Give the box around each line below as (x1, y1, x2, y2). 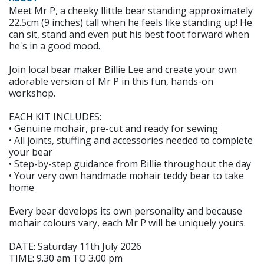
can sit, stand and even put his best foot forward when (9, 27, 249, 41)
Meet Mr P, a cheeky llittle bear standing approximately (9, 4, 253, 17)
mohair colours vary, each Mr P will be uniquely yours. (9, 216, 246, 229)
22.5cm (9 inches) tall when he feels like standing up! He (9, 15, 252, 29)
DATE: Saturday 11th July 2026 (9, 239, 141, 253)
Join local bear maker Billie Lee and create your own (9, 62, 237, 76)
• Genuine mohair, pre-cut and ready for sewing (9, 121, 218, 135)
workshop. (9, 86, 55, 100)
